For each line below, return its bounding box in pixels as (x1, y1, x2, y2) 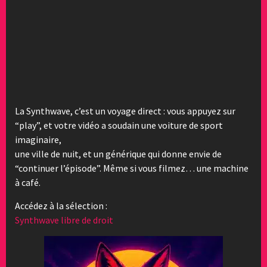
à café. (15, 176, 41, 188)
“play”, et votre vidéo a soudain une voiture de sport (15, 119, 223, 131)
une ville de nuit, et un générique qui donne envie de (15, 147, 222, 160)
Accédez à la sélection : (15, 199, 107, 212)
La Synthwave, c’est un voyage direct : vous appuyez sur (15, 104, 235, 117)
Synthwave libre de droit (15, 213, 113, 226)
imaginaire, (15, 133, 61, 145)
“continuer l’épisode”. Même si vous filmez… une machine (15, 162, 249, 174)
